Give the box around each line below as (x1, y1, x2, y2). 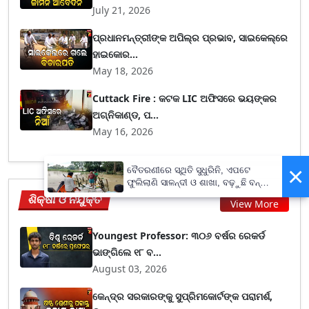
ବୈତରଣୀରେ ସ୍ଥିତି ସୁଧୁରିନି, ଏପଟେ (127, 165, 250, 176)
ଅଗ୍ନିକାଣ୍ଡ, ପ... (92, 108, 159, 121)
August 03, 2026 (92, 262, 168, 275)
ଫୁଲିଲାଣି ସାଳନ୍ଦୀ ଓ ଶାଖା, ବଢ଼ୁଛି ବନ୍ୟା (127, 177, 270, 188)
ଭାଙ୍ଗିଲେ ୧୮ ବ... (92, 246, 162, 259)
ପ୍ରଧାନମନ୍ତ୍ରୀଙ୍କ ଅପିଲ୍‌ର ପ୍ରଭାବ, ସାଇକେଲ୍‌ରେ (92, 31, 288, 44)
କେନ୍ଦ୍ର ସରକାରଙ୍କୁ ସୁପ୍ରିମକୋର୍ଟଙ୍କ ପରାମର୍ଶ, (92, 290, 273, 303)
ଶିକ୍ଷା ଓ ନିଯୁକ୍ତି (27, 192, 103, 207)
